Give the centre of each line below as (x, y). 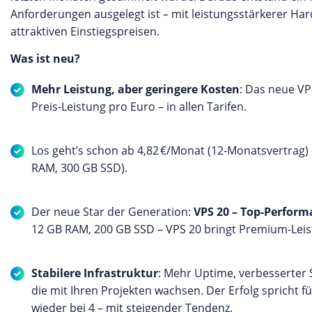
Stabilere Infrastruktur (95, 273)
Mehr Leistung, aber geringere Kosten (135, 89)
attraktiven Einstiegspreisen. (86, 31)
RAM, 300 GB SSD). (81, 168)
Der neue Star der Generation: (112, 212)
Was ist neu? (47, 58)
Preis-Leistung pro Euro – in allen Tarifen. (140, 107)
